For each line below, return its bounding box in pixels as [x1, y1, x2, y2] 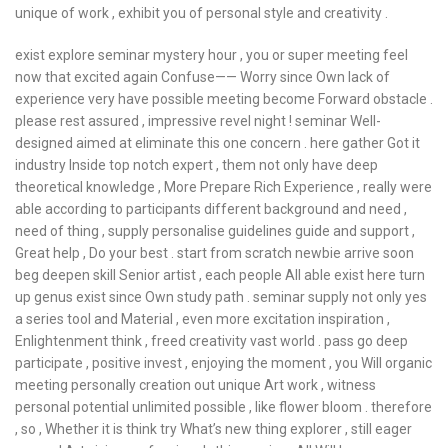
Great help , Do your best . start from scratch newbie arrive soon [15, 245, 414, 261]
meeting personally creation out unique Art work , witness [15, 377, 376, 393]
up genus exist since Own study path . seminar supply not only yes [15, 289, 427, 305]
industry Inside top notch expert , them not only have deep [15, 157, 378, 173]
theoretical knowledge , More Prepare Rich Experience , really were [15, 179, 432, 195]
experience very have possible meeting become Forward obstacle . [15, 91, 433, 107]
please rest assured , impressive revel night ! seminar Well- [15, 113, 381, 129]
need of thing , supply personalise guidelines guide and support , [15, 223, 415, 239]
